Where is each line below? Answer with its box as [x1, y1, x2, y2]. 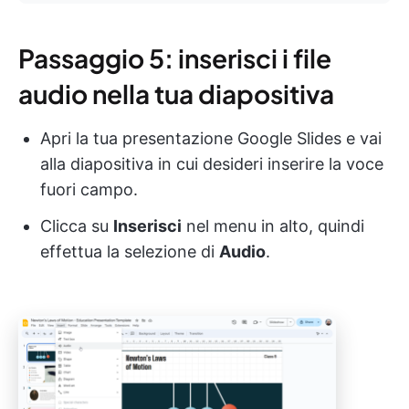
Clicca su [40, 216, 113, 236]
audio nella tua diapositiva [18, 78, 334, 110]
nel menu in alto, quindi [182, 216, 364, 236]
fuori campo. [40, 180, 138, 200]
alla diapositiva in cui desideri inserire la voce [40, 154, 383, 174]
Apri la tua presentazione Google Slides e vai [40, 129, 382, 149]
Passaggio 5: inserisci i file [18, 42, 331, 75]
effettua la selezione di [40, 242, 219, 262]
